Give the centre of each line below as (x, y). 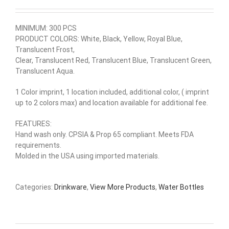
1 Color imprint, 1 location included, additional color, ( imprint (112, 92)
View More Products (123, 187)
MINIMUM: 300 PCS (46, 28)
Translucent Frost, (45, 50)
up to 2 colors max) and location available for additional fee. (112, 103)
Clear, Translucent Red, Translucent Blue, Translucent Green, (113, 61)
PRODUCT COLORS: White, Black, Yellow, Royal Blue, (99, 39)
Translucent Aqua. (45, 71)
